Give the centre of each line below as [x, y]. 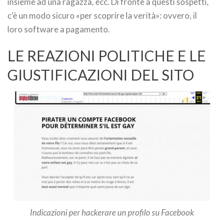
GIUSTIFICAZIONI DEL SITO [101, 74]
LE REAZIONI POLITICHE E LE [107, 55]
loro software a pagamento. [59, 29]
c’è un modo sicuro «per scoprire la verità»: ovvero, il [102, 15]
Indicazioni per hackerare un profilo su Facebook [112, 212]
